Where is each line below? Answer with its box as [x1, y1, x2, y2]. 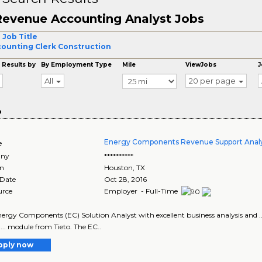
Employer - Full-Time [104, 187, 180, 195]
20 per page [189, 76, 236, 85]
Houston [104, 163, 133, 172]
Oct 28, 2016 [104, 175, 147, 184]
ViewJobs [185, 61, 217, 68]
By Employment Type [41, 61, 112, 68]
